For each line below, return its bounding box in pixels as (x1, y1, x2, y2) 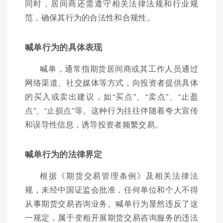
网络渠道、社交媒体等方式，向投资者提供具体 (25, 77, 198, 89)
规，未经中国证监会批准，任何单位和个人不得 (25, 184, 198, 196)
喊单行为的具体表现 (25, 41, 103, 53)
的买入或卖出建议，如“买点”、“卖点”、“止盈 (25, 91, 198, 103)
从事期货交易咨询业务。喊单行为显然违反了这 (25, 198, 198, 210)
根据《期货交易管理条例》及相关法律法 (40, 170, 198, 182)
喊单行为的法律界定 (25, 148, 103, 160)
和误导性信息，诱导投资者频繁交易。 (25, 118, 163, 130)
